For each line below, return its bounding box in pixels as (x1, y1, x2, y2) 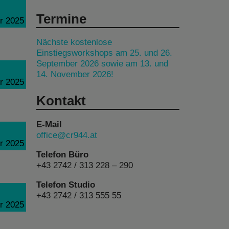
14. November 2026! (36, 69, 113, 80)
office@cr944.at (36, 129, 97, 140)
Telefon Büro (36, 149, 88, 159)
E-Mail (36, 119, 62, 129)
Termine (36, 11, 86, 27)
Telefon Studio (36, 179, 95, 190)
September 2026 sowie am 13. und (36, 58, 168, 69)
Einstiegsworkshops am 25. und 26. (36, 48, 172, 58)
